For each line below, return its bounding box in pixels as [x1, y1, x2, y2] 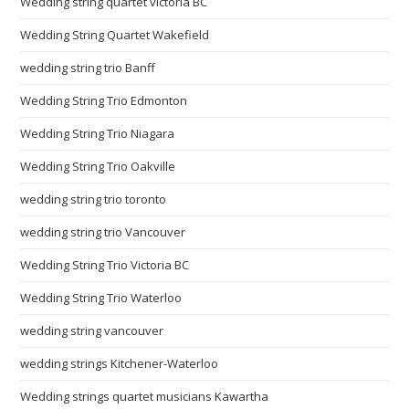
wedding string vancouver [20, 321, 164, 339]
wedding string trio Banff [20, 58, 156, 76]
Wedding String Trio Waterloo [20, 288, 183, 306]
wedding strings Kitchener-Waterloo [20, 354, 219, 372]
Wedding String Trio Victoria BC [20, 256, 190, 273]
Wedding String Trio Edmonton [20, 91, 188, 109]
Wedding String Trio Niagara [20, 124, 175, 142]
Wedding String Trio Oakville [20, 157, 176, 174]
